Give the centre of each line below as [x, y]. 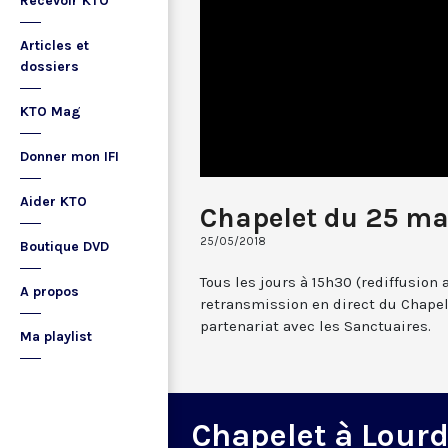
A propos [49, 291]
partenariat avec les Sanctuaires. [315, 325]
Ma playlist [56, 336]
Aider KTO [53, 201]
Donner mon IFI [69, 156]
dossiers [49, 66]
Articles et [54, 45]
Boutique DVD [64, 246]
